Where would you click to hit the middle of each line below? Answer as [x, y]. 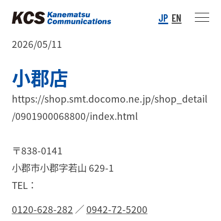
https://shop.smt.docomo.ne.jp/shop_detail [109, 98]
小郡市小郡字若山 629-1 [63, 168]
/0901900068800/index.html [74, 116]
